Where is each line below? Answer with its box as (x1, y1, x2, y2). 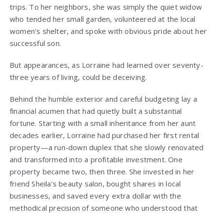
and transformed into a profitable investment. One (10, 155, 183, 165)
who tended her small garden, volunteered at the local (10, 14, 196, 24)
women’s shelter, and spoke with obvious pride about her (10, 26, 207, 36)
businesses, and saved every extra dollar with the (10, 191, 181, 201)
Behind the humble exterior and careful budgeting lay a (10, 94, 197, 104)
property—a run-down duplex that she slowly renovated (10, 142, 204, 153)
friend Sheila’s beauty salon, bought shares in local (10, 179, 181, 189)
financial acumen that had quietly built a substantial (10, 106, 182, 116)
